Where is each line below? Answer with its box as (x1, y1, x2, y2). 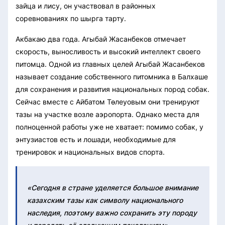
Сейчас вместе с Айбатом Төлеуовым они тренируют (16, 97, 199, 106)
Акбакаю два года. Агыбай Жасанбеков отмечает (16, 34, 186, 43)
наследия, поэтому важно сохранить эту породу (27, 208, 197, 217)
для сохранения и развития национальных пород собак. (16, 84, 209, 93)
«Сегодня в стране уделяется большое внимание (27, 183, 198, 192)
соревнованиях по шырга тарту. (16, 14, 126, 23)
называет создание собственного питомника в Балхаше (16, 72, 208, 81)
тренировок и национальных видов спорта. (16, 147, 165, 156)
